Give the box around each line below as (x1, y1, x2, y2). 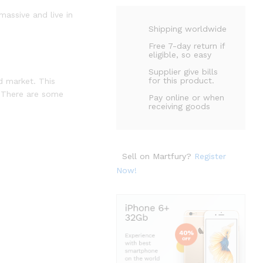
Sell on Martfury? (122, 151, 195, 161)
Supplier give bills (149, 67, 218, 76)
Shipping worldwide (149, 24, 227, 33)
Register (194, 151, 227, 161)
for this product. (149, 76, 215, 85)
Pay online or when (149, 93, 225, 102)
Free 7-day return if (149, 41, 225, 50)
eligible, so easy (149, 50, 212, 59)
